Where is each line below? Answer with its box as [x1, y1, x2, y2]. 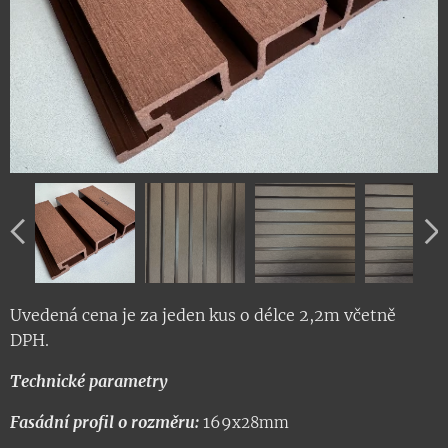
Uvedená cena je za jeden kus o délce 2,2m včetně [10, 305, 396, 326]
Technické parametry [10, 371, 168, 392]
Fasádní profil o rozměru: [10, 412, 199, 433]
